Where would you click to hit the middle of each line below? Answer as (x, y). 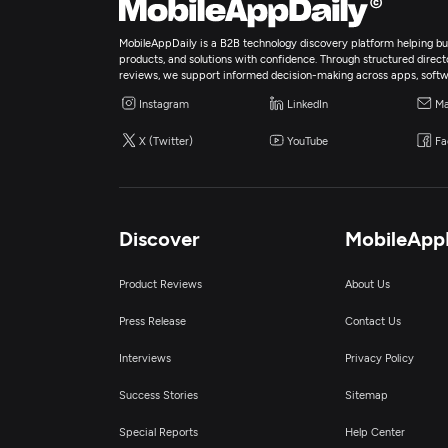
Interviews (145, 357)
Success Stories (159, 394)
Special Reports (159, 431)
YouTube (308, 140)
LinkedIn (308, 103)
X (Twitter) (166, 140)
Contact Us (373, 320)
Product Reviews (161, 283)
